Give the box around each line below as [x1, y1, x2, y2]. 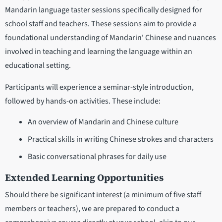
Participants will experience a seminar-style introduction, [5, 82, 194, 93]
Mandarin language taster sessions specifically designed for [5, 4, 202, 16]
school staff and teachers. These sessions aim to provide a [5, 18, 197, 30]
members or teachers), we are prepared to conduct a [5, 203, 179, 215]
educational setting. [5, 60, 71, 71]
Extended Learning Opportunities [5, 171, 164, 184]
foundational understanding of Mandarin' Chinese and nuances [5, 32, 216, 44]
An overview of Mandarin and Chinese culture [27, 116, 178, 128]
